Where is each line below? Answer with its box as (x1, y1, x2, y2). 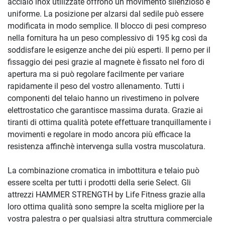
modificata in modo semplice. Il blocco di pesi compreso (8, 21, 206, 31)
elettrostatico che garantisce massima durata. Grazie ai (8, 105, 203, 115)
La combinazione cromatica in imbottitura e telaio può (8, 165, 199, 175)
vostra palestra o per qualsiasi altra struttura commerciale (8, 213, 212, 223)
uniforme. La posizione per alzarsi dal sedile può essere (8, 9, 203, 19)
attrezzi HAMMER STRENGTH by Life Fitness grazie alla (8, 189, 205, 199)
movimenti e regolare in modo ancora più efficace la (8, 129, 191, 139)
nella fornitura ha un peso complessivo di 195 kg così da (8, 33, 207, 43)
